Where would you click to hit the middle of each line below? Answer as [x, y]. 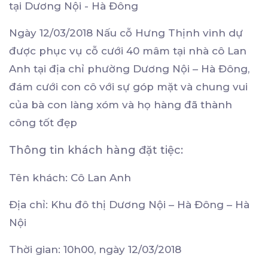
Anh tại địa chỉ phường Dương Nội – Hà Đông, [129, 69]
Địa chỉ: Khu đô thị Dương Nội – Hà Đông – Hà [129, 205]
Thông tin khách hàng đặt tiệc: [96, 150]
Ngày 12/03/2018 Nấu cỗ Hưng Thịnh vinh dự [126, 33]
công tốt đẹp [43, 123]
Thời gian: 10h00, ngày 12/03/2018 [95, 250]
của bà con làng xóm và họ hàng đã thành [121, 105]
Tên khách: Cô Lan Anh [70, 178]
